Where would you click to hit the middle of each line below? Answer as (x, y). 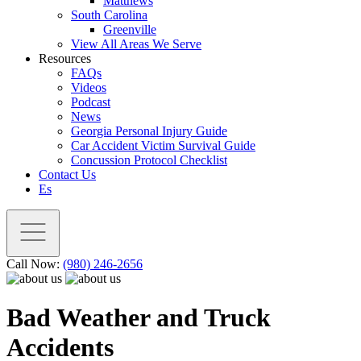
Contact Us (67, 174)
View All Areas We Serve (136, 44)
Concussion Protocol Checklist (149, 160)
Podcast (91, 102)
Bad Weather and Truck (139, 318)
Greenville (130, 29)
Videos (89, 87)
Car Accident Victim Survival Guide (163, 145)
